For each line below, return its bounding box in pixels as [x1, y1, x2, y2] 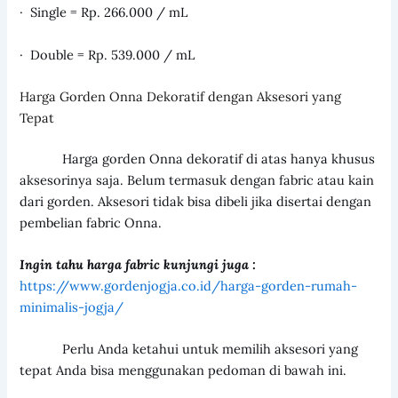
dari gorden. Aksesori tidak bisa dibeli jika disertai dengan [20, 192, 372, 210]
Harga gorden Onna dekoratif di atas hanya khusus [20, 149, 376, 167]
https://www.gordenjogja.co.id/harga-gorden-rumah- [20, 277, 358, 295]
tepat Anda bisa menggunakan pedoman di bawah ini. [20, 362, 347, 379]
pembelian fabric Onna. [20, 213, 163, 231]
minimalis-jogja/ [20, 298, 124, 316]
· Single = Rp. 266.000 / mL [20, 4, 188, 21]
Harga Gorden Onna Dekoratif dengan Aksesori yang [20, 87, 342, 105]
